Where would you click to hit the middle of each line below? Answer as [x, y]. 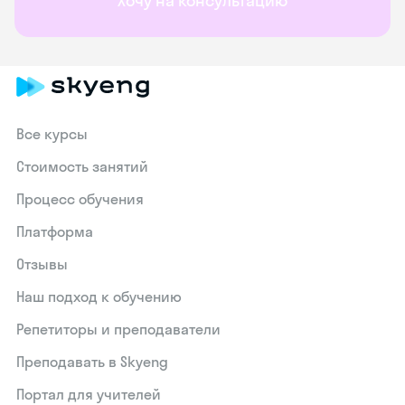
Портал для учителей [89, 394]
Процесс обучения [80, 199]
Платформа [55, 231]
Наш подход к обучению [99, 297]
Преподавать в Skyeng [93, 362]
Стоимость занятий [83, 166]
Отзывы [42, 264]
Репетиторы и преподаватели [119, 329]
